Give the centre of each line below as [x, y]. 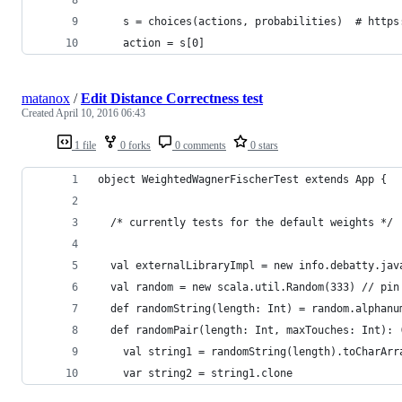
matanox [46, 98]
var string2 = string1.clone [195, 373]
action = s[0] [151, 43]
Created [39, 113]
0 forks [134, 145]
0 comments [199, 145]
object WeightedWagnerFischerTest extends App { [242, 179]
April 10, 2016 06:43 [100, 113]
